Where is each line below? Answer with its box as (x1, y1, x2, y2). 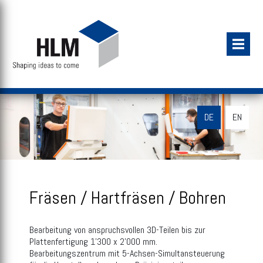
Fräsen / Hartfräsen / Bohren (29, 187, 226, 209)
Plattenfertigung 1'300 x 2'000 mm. (29, 235, 157, 248)
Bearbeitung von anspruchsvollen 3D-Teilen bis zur (29, 224, 205, 236)
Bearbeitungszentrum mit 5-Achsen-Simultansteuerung (29, 247, 225, 259)
